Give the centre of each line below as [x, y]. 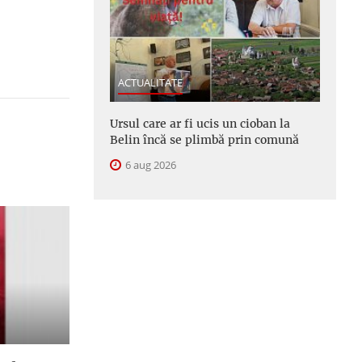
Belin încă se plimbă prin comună [204, 139]
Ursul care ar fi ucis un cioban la [200, 123]
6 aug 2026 [149, 164]
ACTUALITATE [150, 82]
